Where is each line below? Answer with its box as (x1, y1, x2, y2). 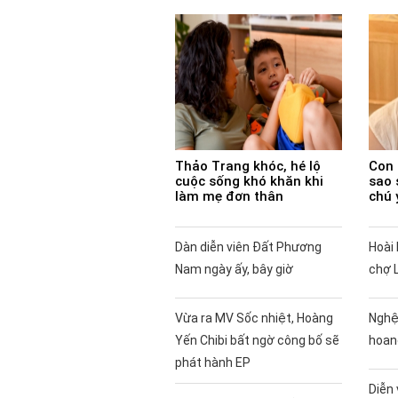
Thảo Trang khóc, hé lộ (175, 157, 321, 174)
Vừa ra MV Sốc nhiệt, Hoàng (175, 310, 333, 325)
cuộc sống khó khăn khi (175, 172, 323, 189)
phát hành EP (175, 354, 251, 370)
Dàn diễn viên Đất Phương (175, 239, 322, 254)
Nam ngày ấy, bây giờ (175, 261, 293, 276)
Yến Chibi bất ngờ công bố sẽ (175, 332, 339, 347)
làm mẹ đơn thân (175, 187, 283, 204)
